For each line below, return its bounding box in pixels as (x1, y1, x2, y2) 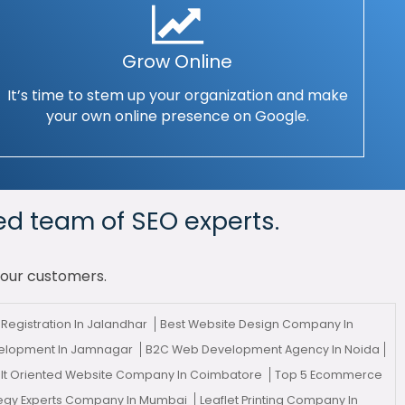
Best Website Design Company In (159, 316, 353, 332)
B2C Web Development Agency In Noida (145, 342, 380, 357)
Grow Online (122, 49, 233, 74)
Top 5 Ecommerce (275, 367, 383, 382)
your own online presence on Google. (45, 106, 309, 127)
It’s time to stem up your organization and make (6, 85, 348, 106)
